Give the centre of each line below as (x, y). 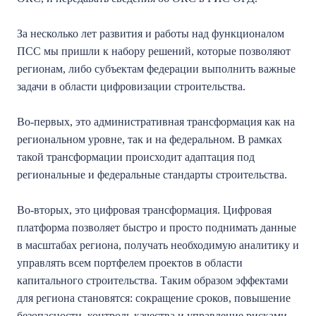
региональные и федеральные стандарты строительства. (152, 175)
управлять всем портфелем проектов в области (130, 263)
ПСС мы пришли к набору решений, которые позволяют (154, 51)
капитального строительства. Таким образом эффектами (153, 280)
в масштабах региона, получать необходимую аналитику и (158, 245)
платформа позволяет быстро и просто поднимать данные (157, 227)
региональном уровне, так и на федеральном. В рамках (150, 139)
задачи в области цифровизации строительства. (131, 86)
